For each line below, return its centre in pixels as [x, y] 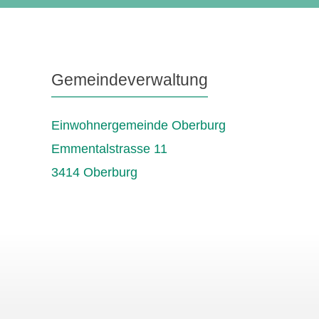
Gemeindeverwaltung [130, 80]
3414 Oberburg [94, 172]
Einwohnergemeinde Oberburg [138, 125]
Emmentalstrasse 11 [109, 148]
